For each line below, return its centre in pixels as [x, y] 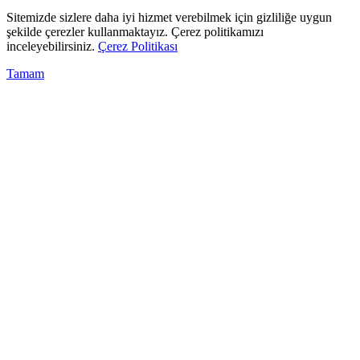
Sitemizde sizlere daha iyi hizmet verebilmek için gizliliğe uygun [169, 18]
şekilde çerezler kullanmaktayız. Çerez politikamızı [135, 32]
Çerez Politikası [138, 47]
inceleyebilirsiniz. [52, 47]
